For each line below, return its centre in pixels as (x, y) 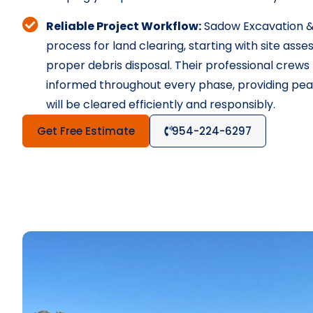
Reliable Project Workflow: (123, 26)
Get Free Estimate (86, 131)
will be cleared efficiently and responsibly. (160, 104)
